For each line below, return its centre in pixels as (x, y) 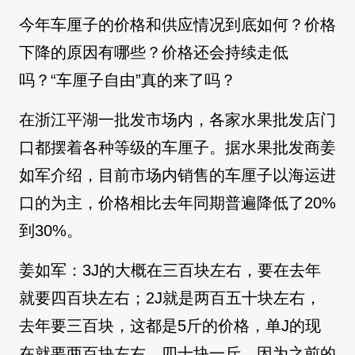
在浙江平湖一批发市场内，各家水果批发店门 (177, 120)
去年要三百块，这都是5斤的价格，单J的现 (170, 326)
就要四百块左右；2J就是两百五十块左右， (170, 298)
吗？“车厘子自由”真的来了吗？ (128, 80)
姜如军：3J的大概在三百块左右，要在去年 (170, 271)
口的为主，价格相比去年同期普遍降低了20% (177, 203)
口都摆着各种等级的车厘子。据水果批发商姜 (177, 148)
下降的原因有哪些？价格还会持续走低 (154, 53)
